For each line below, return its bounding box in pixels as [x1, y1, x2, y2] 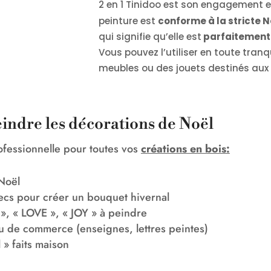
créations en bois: [140, 140, 230, 157]
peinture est [99, 15, 158, 28]
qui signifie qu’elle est [99, 30, 202, 44]
